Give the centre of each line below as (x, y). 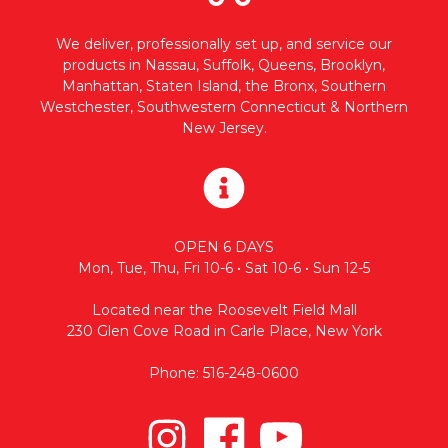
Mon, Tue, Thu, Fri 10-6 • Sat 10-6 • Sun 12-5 (224, 267)
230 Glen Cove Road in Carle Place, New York (224, 330)
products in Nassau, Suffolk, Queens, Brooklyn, (224, 64)
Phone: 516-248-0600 (224, 372)
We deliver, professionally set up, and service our (224, 43)
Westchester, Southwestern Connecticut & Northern (224, 106)
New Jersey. (224, 127)
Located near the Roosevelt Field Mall (224, 309)
